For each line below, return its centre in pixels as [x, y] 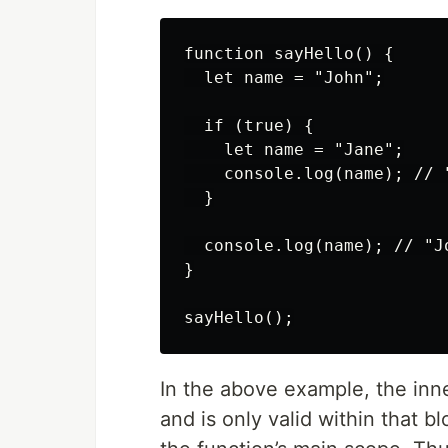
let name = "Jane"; [294, 149]
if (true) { [249, 125]
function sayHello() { [289, 53]
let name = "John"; [284, 77]
